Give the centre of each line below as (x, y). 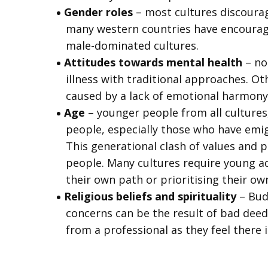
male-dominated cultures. (132, 45)
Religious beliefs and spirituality (152, 196)
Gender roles (98, 12)
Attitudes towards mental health (155, 62)
